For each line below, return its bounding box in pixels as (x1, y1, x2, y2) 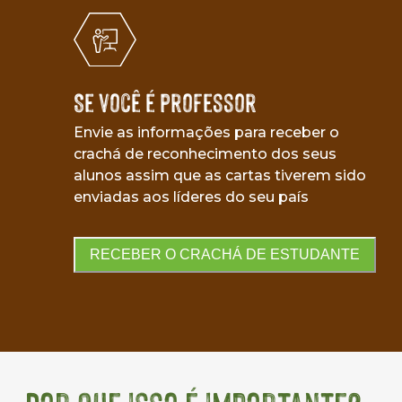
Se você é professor (74, 86, 257, 118)
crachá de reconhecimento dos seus (74, 144, 336, 162)
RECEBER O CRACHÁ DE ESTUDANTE (90, 247, 360, 263)
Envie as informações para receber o (74, 123, 339, 141)
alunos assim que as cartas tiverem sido (74, 166, 366, 184)
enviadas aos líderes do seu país (74, 188, 309, 205)
